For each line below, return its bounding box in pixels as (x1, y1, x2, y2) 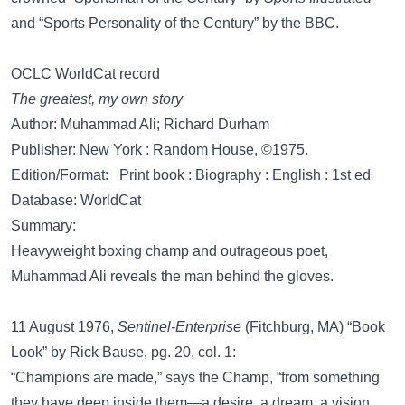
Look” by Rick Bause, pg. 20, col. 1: (11, 344, 236, 360)
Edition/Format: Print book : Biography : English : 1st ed (11, 167, 371, 183)
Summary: (11, 218, 76, 233)
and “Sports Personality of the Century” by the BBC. (11, 15, 339, 31)
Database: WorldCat (11, 193, 141, 208)
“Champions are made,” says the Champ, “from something (11, 370, 380, 385)
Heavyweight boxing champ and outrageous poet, (11, 243, 328, 259)
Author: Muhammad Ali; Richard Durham (11, 117, 269, 132)
